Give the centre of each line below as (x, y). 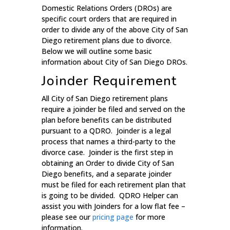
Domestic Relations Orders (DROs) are (107, 8)
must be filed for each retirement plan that (113, 185)
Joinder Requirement (109, 81)
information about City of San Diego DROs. (114, 62)
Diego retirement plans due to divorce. (107, 41)
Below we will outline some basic (97, 51)
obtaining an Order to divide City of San (108, 163)
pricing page (113, 217)
